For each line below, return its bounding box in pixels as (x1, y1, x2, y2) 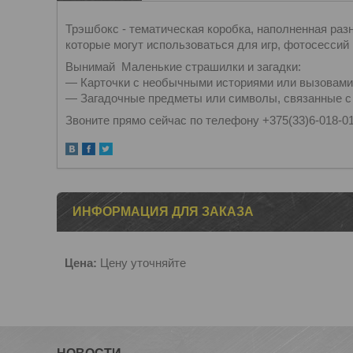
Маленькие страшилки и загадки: (121, 60, 301, 73)
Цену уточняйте (97, 256, 186, 269)
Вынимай (65, 60, 115, 73)
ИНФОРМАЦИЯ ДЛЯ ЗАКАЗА (72, 205, 254, 218)
